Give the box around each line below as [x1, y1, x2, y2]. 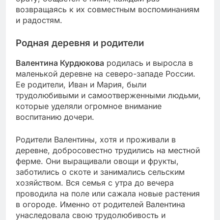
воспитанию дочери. [16, 112, 94, 122]
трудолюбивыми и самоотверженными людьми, [16, 90, 201, 101]
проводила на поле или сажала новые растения [16, 189, 200, 199]
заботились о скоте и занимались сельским [16, 167, 185, 177]
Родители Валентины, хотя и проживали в [16, 135, 176, 145]
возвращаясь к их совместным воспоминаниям [16, 4, 199, 14]
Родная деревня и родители [16, 37, 144, 49]
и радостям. [16, 15, 62, 25]
